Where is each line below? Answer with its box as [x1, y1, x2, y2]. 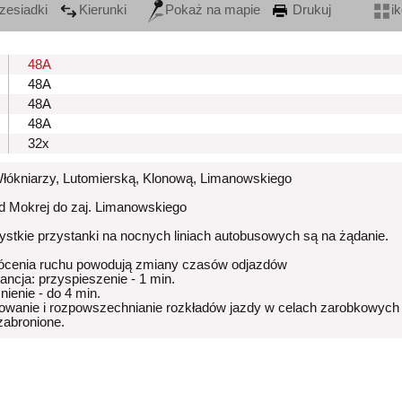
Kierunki [79, 3, 127, 18]
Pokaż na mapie [165, 3, 260, 18]
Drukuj [289, 3, 331, 18]
